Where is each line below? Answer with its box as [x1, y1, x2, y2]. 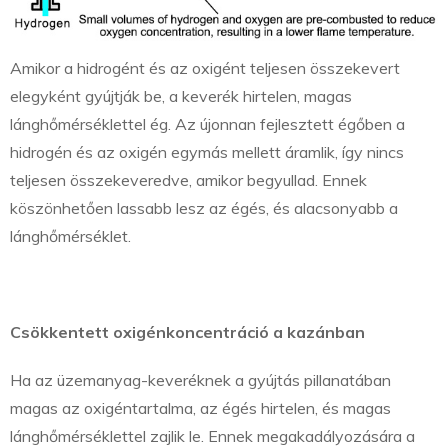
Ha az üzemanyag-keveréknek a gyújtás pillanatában [10, 369, 391, 390]
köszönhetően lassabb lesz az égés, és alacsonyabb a [10, 197, 398, 218]
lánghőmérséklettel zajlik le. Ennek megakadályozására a [10, 425, 415, 446]
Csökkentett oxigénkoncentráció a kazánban [10, 321, 365, 342]
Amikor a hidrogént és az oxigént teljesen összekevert [10, 57, 400, 78]
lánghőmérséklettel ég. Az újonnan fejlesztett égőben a [10, 113, 405, 134]
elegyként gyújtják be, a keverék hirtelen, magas [10, 85, 352, 106]
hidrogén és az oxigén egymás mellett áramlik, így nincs [10, 141, 404, 162]
